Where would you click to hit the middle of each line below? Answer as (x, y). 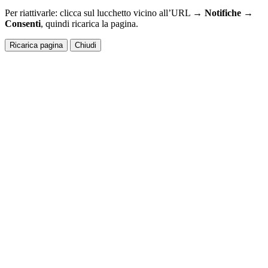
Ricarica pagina (36, 45)
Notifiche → (229, 13)
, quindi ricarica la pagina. (89, 24)
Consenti (23, 24)
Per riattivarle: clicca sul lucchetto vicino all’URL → (105, 13)
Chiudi (86, 45)
